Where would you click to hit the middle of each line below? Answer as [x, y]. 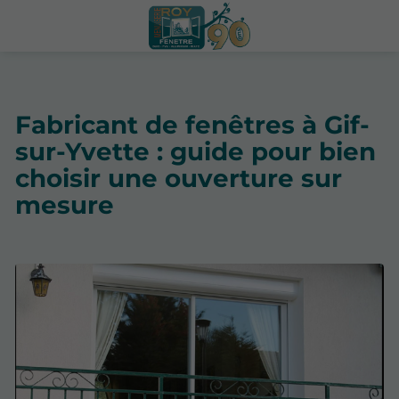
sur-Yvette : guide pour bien [195, 151]
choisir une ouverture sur [179, 178]
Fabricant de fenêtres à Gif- [192, 124]
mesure [65, 204]
